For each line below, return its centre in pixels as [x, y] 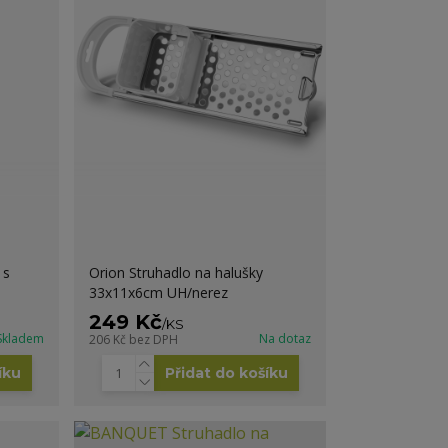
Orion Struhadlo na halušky [176, 272]
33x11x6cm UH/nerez [159, 292]
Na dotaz [284, 338]
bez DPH [154, 339]
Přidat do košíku [226, 372]
